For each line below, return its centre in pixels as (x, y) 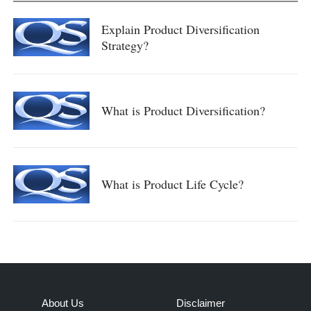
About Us (63, 303)
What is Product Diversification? (183, 110)
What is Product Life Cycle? (172, 184)
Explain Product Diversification (180, 29)
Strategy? (125, 45)
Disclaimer (201, 303)
